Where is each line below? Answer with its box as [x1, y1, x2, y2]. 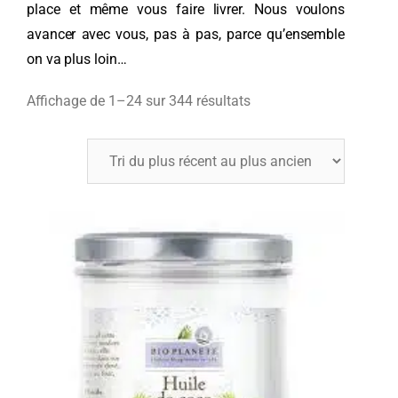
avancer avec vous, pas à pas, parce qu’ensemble [27, 26, 345, 43]
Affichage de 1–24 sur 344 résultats [27, 92, 251, 109]
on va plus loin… [27, 51, 127, 68]
